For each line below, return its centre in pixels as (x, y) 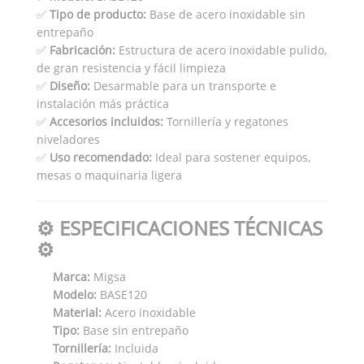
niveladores (68, 139)
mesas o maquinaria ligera (109, 175)
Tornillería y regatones (226, 121)
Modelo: (75, 294)
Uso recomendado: (101, 157)
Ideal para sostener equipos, (231, 157)
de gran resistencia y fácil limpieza (131, 67)
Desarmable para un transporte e (183, 85)
